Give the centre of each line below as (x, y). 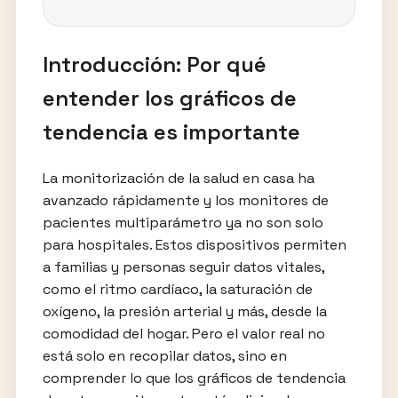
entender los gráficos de (169, 99)
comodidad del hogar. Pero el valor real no (183, 334)
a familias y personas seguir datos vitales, (183, 267)
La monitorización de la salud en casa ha (178, 179)
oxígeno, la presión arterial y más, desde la (184, 312)
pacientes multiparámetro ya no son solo (183, 223)
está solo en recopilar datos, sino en (164, 356)
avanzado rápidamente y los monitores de (185, 201)
